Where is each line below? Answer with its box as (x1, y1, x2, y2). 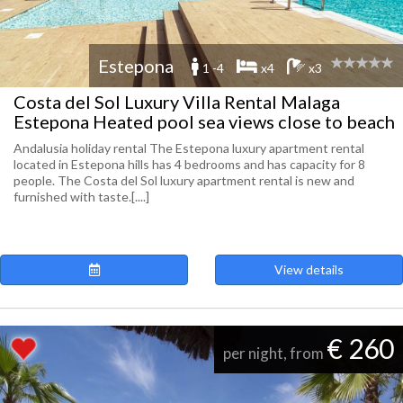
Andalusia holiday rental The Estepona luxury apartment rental (13, 140, 364, 156)
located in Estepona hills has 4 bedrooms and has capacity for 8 (13, 157, 365, 172)
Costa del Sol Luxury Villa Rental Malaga (13, 91, 340, 112)
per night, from (223, 344, 327, 363)
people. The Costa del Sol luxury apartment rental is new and (13, 173, 354, 188)
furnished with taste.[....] (13, 189, 149, 204)
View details (274, 262, 344, 277)
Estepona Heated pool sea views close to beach (13, 111, 395, 132)
